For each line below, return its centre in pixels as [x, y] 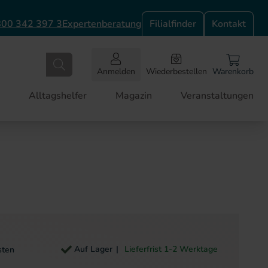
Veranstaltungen [217, 96]
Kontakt [229, 24]
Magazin [134, 96]
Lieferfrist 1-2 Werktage [170, 249]
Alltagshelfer [58, 96]
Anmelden [116, 71]
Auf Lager [93, 249]
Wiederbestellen [176, 71]
